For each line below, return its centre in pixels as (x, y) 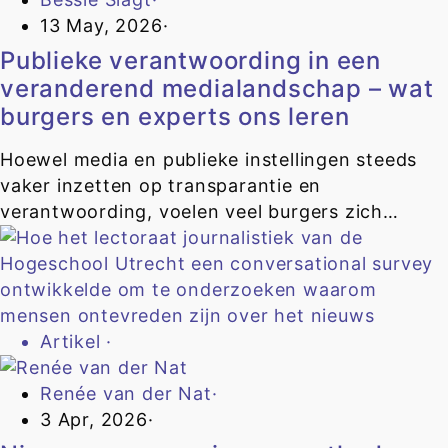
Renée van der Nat (126, 394)
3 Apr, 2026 (94, 420)
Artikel (73, 342)
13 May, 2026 (101, 26)
